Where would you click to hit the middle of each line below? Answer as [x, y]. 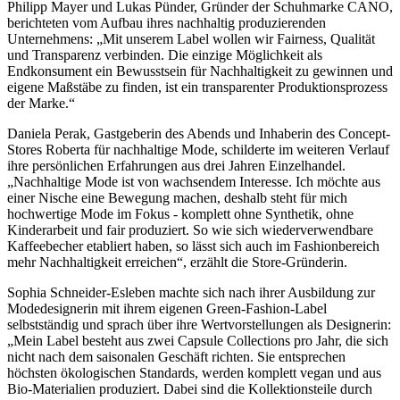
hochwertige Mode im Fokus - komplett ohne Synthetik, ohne [180, 213]
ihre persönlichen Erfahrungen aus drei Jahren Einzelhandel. [176, 165]
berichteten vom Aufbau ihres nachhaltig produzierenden [167, 22]
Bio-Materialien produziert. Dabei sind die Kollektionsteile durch [190, 388]
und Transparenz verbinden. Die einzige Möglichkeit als [165, 54]
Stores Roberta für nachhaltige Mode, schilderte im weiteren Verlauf [198, 149]
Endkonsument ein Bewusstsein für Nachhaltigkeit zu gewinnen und [200, 71]
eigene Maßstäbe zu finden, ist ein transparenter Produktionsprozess [197, 87]
